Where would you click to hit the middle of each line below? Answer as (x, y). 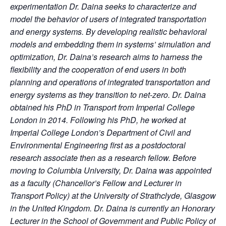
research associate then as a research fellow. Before (103, 158)
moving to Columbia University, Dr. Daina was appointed (111, 170)
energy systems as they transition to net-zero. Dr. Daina (108, 95)
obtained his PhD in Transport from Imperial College (102, 107)
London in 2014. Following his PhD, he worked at (98, 120)
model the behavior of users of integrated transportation (108, 19)
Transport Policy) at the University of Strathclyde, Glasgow (113, 195)
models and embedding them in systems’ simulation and (110, 44)
